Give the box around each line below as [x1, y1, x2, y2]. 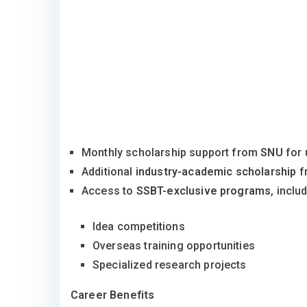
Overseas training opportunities [93, 239, 255, 253]
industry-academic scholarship [135, 165, 297, 179]
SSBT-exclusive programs [136, 184, 271, 198]
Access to [82, 184, 136, 198]
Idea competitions [93, 220, 185, 234]
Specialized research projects [93, 258, 247, 272]
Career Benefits [71, 288, 155, 302]
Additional [82, 165, 136, 179]
